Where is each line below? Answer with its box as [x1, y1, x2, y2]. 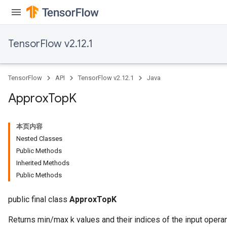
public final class [8, 195, 69, 204]
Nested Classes [16, 135, 62, 142]
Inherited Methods [16, 159, 69, 167]
